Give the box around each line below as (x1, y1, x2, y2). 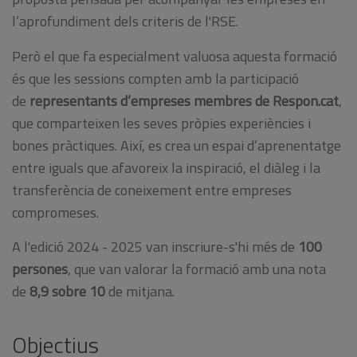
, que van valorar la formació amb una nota (68, 258, 326, 280)
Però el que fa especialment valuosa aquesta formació (12, 45, 337, 67)
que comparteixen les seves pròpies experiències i (12, 112, 311, 134)
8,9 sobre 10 (29, 280, 105, 303)
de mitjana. (105, 280, 175, 303)
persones (12, 258, 68, 280)
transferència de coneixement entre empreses (12, 178, 292, 201)
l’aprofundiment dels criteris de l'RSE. (12, 10, 238, 33)
